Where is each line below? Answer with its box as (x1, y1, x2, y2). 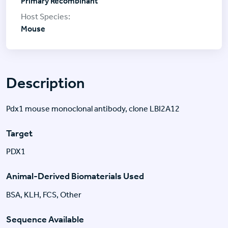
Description (6, 73, 85, 92)
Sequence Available (6, 214, 84, 225)
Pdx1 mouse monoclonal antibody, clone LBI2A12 (6, 103, 180, 113)
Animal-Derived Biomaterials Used (6, 170, 144, 182)
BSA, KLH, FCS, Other (6, 190, 81, 200)
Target (6, 127, 33, 139)
